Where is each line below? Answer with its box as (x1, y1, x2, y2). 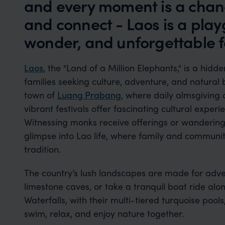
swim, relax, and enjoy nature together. (24, 207, 184, 219)
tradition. (24, 143, 61, 155)
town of (24, 88, 57, 101)
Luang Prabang (57, 88, 121, 101)
